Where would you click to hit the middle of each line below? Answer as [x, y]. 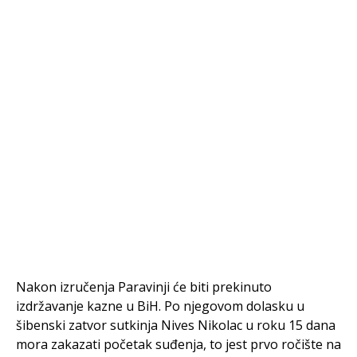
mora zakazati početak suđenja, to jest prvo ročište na [178, 344]
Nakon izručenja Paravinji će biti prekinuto [144, 287]
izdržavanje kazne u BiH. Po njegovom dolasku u [160, 306]
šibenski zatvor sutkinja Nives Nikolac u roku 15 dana [176, 325]
